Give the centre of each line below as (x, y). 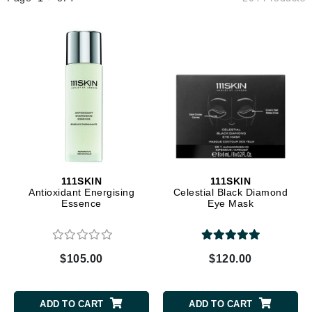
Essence (81, 204)
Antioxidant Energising (81, 193)
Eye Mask (231, 204)
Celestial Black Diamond (231, 193)
